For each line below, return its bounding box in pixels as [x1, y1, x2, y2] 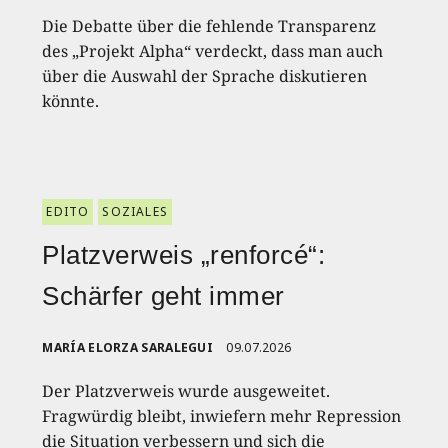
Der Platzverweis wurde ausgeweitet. [42, 379, 331, 402]
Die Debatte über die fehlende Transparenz [42, 14, 377, 37]
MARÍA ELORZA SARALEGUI [42, 338, 214, 356]
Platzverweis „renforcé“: [42, 239, 326, 270]
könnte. [42, 89, 100, 112]
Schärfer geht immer [42, 280, 285, 311]
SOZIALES [102, 202, 169, 220]
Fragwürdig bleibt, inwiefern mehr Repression [42, 404, 402, 427]
